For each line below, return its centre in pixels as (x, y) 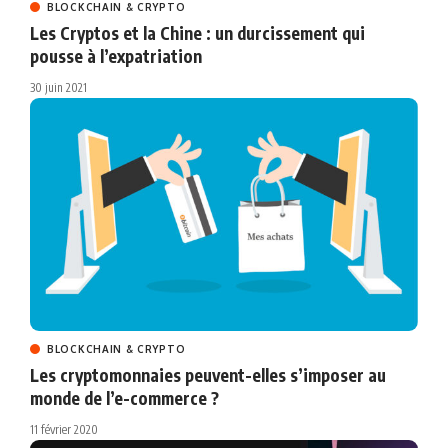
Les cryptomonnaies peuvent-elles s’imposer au (208, 375)
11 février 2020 (64, 430)
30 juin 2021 (58, 88)
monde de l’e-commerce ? (124, 398)
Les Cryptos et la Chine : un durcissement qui (197, 33)
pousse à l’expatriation (116, 56)
